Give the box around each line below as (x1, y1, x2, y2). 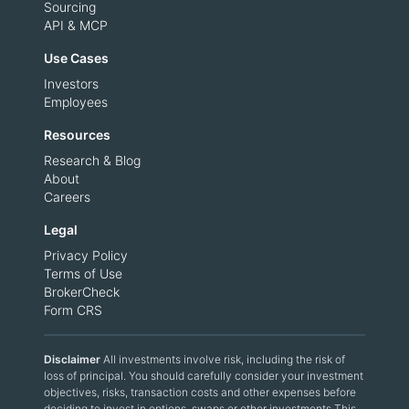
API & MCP (44, 17, 108, 33)
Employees (44, 94, 108, 110)
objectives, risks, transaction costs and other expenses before (44, 385, 356, 399)
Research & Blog (44, 152, 141, 168)
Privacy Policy (44, 247, 128, 263)
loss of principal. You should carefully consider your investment (44, 369, 363, 383)
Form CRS (44, 302, 102, 318)
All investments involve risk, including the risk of (103, 352, 345, 366)
